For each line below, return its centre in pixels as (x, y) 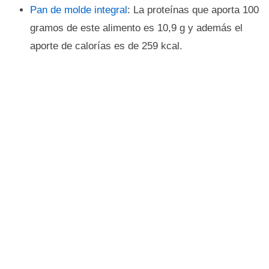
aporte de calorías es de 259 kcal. (106, 46)
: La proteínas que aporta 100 (193, 10)
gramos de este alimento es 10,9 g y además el (136, 28)
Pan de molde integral (79, 10)
